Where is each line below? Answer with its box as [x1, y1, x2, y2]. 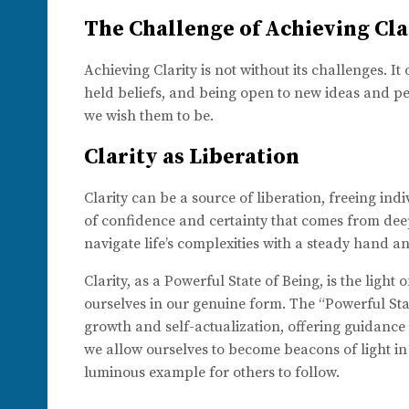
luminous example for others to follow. [84, 362, 340, 382]
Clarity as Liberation [84, 142, 299, 171]
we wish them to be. [84, 107, 214, 126]
